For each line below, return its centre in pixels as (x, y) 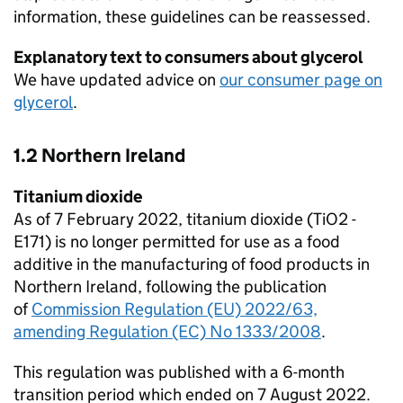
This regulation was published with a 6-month (179, 372)
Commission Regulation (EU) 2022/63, (175, 309)
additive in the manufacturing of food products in (192, 264)
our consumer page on (301, 80)
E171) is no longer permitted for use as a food (177, 242)
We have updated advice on (116, 80)
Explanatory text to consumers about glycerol (188, 57)
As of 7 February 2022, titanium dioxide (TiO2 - (185, 219)
